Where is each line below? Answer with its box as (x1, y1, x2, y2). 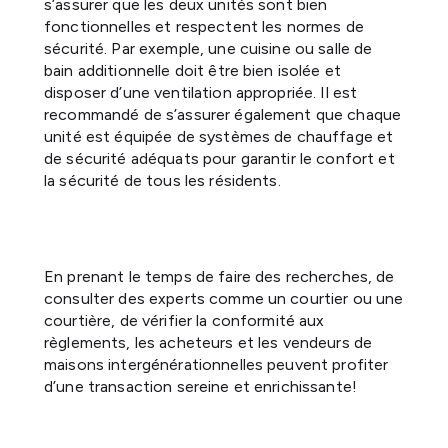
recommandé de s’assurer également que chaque (44, 104, 402, 124)
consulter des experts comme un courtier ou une (44, 288, 404, 308)
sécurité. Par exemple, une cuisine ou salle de (44, 38, 373, 58)
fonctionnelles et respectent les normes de (44, 16, 364, 36)
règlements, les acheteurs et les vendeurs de (44, 332, 373, 352)
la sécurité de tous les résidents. (44, 170, 281, 190)
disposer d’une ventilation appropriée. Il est (44, 82, 358, 102)
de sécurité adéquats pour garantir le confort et (44, 148, 395, 168)
